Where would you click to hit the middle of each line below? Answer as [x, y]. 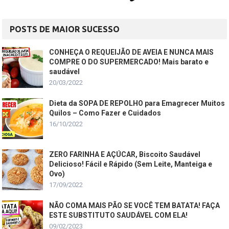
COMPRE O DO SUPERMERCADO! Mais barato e [129, 62]
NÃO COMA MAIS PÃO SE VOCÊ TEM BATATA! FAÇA [135, 205]
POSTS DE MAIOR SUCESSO [65, 29]
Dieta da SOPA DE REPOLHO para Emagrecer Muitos [137, 103]
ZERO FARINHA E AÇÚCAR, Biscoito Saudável [125, 154]
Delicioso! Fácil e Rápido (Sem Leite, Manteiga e [131, 164]
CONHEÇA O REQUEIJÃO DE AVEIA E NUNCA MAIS [132, 52]
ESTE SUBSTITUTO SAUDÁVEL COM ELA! [119, 215]
